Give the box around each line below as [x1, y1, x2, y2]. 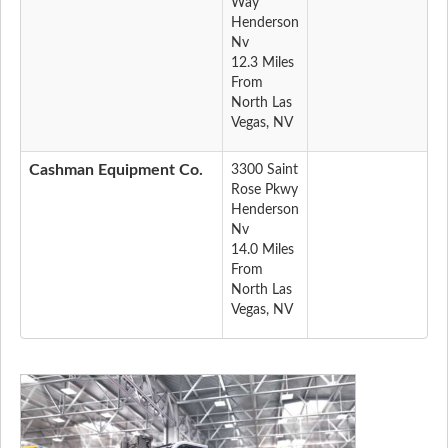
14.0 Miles [231, 243, 294, 258]
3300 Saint [231, 163, 298, 178]
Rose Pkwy [231, 183, 298, 198]
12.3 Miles [231, 56, 294, 71]
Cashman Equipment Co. [29, 162, 203, 179]
